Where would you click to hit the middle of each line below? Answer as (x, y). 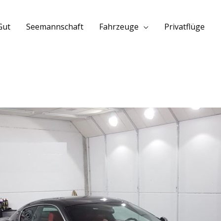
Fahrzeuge (119, 26)
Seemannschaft (55, 26)
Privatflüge (184, 26)
